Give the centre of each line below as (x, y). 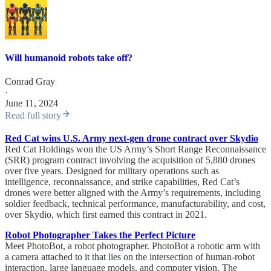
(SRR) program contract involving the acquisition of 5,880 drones (130, 160)
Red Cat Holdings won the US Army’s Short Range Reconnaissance (135, 149)
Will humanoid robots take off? (69, 57)
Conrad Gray (30, 81)
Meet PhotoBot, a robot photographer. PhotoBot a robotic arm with (132, 246)
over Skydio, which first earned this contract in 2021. (106, 214)
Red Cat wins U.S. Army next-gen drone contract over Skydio (132, 138)
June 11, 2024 (31, 103)
